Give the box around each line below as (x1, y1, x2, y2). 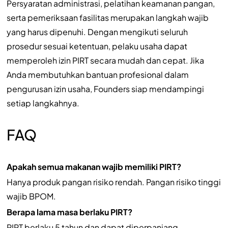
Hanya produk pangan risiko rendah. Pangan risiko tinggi (6, 176, 221, 187)
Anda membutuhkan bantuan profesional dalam (6, 69, 189, 80)
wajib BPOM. (6, 190, 56, 202)
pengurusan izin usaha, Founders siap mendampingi (6, 83, 204, 94)
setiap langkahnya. (6, 97, 79, 108)
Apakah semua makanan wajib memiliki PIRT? (6, 161, 181, 172)
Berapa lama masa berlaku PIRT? (6, 206, 132, 217)
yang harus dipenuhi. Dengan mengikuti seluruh (6, 26, 188, 37)
